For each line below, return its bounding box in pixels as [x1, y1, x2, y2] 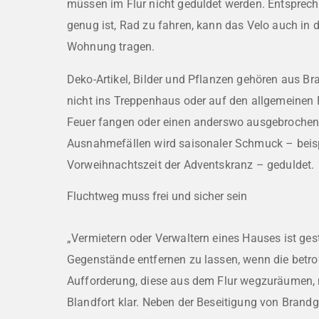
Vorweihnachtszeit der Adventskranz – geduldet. [67, 158, 315, 172]
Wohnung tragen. [67, 40, 155, 54]
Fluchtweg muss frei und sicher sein [67, 189, 247, 204]
